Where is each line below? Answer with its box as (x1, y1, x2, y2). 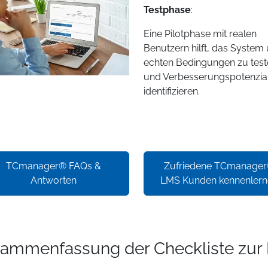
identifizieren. (143, 86, 200, 98)
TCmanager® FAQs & (5, 160, 101, 172)
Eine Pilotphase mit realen (143, 28, 257, 40)
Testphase (143, 4, 191, 16)
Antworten (30, 175, 77, 187)
